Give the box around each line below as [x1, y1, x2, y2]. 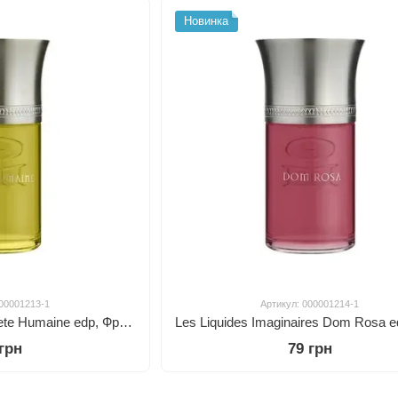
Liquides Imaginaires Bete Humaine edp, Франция [119, 314, 132, 330]
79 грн [287, 339, 332, 357]
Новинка [183, 14, 228, 28]
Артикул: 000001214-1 [260, 298, 360, 309]
